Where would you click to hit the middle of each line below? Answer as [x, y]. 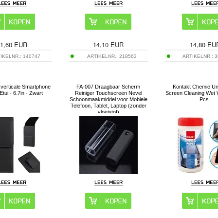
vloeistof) [108, 112]
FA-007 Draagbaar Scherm [109, 86]
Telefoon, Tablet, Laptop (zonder [108, 105]
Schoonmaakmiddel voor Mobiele [108, 99]
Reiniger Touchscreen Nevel [108, 93]
